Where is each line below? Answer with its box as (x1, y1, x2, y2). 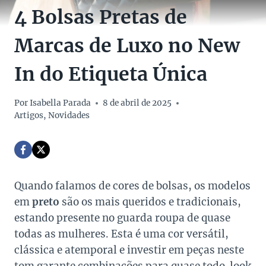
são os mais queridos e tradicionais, (62, 195, 241, 209)
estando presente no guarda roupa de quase (14, 211, 230, 225)
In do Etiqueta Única (14, 62, 207, 87)
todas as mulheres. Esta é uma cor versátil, (14, 227, 229, 241)
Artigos (14, 110, 43, 121)
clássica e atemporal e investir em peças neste (14, 243, 244, 257)
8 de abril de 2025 (103, 98, 172, 109)
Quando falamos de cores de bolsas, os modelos (14, 179, 251, 193)
